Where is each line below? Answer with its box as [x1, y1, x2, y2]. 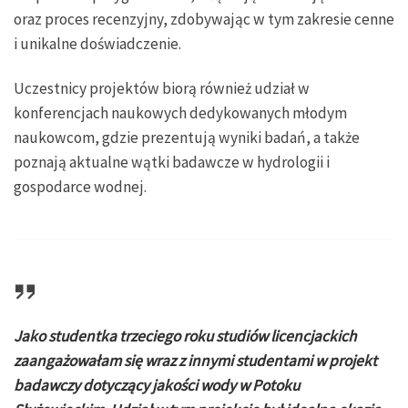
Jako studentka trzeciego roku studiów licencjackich [14, 325, 356, 346]
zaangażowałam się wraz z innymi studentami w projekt [14, 350, 377, 371]
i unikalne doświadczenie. [14, 34, 181, 55]
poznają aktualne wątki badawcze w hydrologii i [14, 151, 330, 172]
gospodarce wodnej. [14, 176, 147, 197]
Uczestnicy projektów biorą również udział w [14, 77, 310, 98]
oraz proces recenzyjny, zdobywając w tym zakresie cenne [14, 9, 394, 30]
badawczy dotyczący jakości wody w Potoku [14, 374, 300, 395]
